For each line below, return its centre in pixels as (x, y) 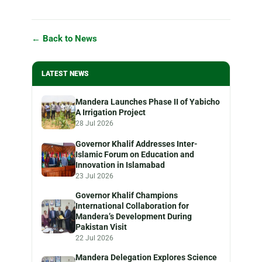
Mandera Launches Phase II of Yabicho (148, 101)
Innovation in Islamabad (120, 165)
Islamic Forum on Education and (135, 154)
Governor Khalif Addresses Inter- (137, 144)
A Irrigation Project (111, 112)
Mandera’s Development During (134, 216)
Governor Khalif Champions (127, 195)
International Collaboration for (132, 206)
